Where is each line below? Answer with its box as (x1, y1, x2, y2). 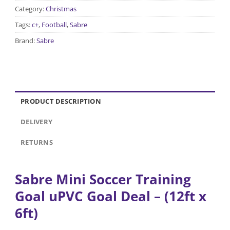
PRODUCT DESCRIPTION (21, 96, 101, 106)
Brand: (15, 35, 36, 45)
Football (42, 20, 67, 29)
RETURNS (21, 137, 53, 147)
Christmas (46, 4, 76, 13)
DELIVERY (21, 117, 53, 126)
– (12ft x (154, 187, 206, 205)
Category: (15, 4, 46, 13)
